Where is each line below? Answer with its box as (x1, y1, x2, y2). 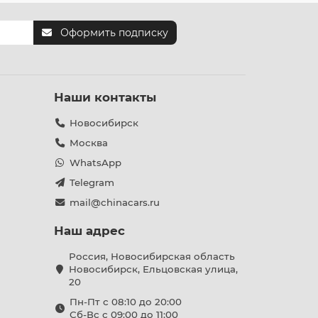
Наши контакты (54, 90, 156, 104)
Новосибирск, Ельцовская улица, (68, 263, 238, 275)
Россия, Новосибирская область (68, 251, 235, 262)
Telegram (69, 177, 114, 188)
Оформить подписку (60, 26, 169, 39)
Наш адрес (54, 224, 125, 238)
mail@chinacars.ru (69, 197, 160, 208)
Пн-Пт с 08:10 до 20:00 (69, 296, 182, 307)
